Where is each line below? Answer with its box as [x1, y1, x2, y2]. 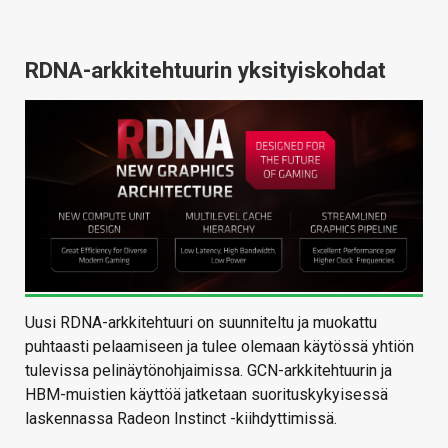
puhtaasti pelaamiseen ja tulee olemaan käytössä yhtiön [25, 337, 414, 356]
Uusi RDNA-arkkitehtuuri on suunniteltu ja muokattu [25, 313, 377, 332]
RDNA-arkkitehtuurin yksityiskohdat [25, 57, 386, 83]
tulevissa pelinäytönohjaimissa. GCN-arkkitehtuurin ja [25, 361, 392, 380]
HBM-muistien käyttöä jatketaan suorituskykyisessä [25, 385, 388, 404]
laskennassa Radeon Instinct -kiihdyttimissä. [25, 409, 337, 428]
